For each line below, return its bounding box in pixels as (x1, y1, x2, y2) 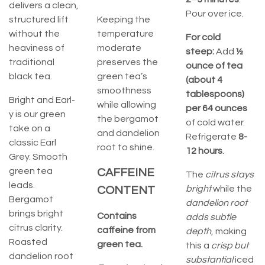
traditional (9, 57, 54, 67)
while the (211, 184, 252, 194)
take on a (9, 124, 50, 134)
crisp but (211, 241, 248, 251)
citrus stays (205, 170, 254, 180)
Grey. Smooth (9, 152, 67, 162)
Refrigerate (185, 132, 238, 142)
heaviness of (9, 43, 64, 53)
